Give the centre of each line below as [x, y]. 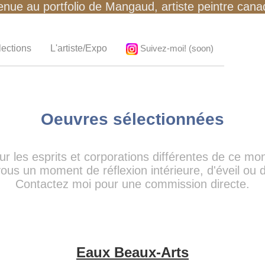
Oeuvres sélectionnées [132, 119]
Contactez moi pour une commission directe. [132, 184]
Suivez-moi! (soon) [176, 48]
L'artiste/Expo [79, 48]
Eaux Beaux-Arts [132, 252]
